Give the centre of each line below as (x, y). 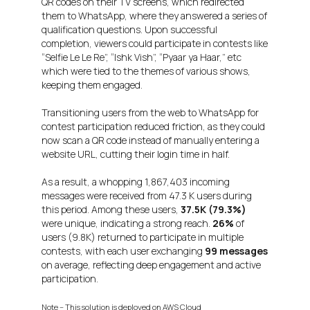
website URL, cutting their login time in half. (136, 154)
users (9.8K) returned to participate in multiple (143, 237)
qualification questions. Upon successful (129, 30)
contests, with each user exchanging (123, 251)
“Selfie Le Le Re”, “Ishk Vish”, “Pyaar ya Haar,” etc (142, 57)
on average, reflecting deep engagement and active (151, 265)
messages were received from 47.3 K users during (147, 196)
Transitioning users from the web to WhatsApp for (150, 113)
